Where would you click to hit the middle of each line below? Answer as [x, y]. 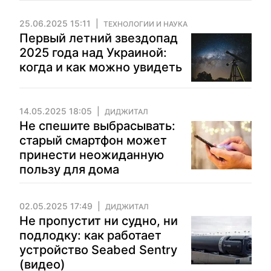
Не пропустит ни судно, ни [99, 221]
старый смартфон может [93, 140]
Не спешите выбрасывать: [97, 126]
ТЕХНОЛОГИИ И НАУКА [145, 24]
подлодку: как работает [90, 235]
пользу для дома [69, 169]
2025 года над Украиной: [93, 53]
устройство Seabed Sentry [98, 250]
